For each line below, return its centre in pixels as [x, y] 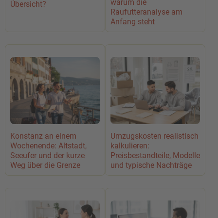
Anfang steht [133, 21]
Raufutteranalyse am [146, 12]
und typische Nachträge [151, 165]
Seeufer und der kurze [47, 155]
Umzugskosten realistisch [154, 136]
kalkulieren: [130, 145]
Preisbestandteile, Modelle [155, 155]
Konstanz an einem [43, 136]
